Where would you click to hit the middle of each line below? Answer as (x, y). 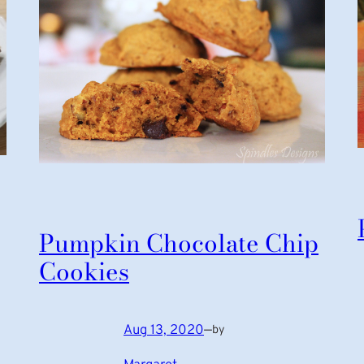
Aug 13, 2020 (164, 330)
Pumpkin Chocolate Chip (179, 244)
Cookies (84, 272)
